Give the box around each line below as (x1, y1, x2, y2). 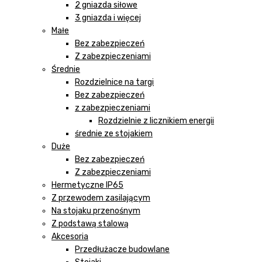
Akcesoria (51, 231, 88, 242)
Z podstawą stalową (51, 218, 129, 229)
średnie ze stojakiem (75, 128, 153, 139)
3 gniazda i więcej (75, 12, 141, 23)
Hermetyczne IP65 (51, 180, 123, 190)
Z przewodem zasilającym (51, 192, 150, 203)
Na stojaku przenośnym (51, 205, 140, 216)
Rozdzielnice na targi (75, 77, 154, 87)
